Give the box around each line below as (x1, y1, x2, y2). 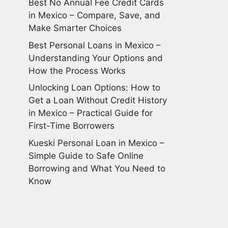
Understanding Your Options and (28, 52, 163, 63)
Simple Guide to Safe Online (28, 150, 144, 161)
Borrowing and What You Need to (28, 163, 165, 174)
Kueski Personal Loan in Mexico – (28, 137, 164, 148)
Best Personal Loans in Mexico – (28, 40, 161, 50)
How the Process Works (28, 65, 126, 76)
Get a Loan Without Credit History (28, 95, 167, 105)
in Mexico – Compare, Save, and (28, 10, 160, 20)
